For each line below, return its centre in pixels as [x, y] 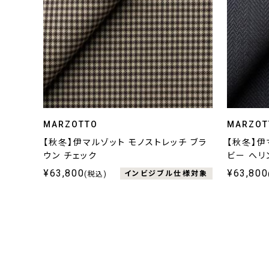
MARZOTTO [71, 125]
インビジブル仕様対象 [166, 173]
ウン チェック [70, 156]
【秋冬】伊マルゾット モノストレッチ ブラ [125, 143]
